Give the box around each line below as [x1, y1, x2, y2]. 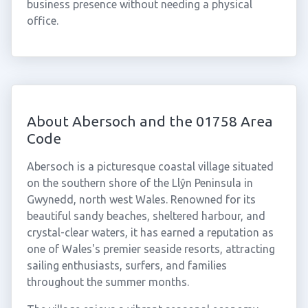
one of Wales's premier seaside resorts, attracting [26, 243, 275, 255]
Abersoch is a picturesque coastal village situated [26, 160, 274, 173]
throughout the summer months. [26, 276, 189, 288]
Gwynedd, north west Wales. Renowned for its [26, 193, 256, 206]
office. [26, 14, 58, 27]
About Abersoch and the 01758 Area [26, 113, 273, 129]
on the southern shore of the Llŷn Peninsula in [26, 177, 253, 189]
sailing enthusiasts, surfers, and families [26, 259, 227, 272]
